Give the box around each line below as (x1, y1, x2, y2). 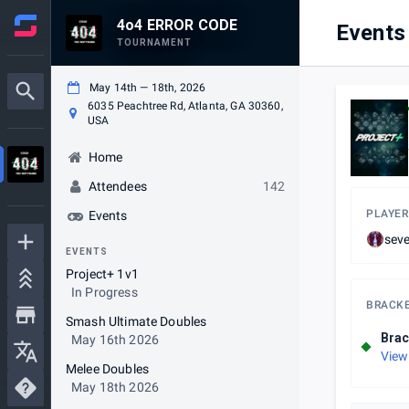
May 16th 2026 (71, 332, 159, 347)
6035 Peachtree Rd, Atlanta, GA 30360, (88, 100, 283, 112)
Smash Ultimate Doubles (66, 314, 207, 329)
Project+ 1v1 (66, 267, 139, 281)
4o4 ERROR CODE (117, 16, 238, 34)
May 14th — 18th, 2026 (89, 81, 206, 94)
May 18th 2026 (71, 380, 159, 394)
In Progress (71, 285, 138, 299)
